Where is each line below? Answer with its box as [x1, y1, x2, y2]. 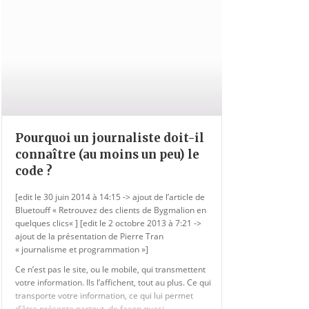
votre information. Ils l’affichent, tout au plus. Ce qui [15, 277, 211, 288]
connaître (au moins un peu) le [15, 147, 199, 162]
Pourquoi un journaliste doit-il [15, 130, 204, 146]
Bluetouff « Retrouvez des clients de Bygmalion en [15, 204, 206, 216]
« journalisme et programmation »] [15, 243, 148, 255]
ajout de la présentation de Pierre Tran [15, 230, 163, 242]
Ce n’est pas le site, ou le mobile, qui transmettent [15, 263, 206, 275]
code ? [15, 163, 52, 179]
